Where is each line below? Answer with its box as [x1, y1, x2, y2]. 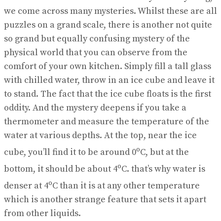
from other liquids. [4, 207, 81, 219]
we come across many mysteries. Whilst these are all [4, 5, 217, 17]
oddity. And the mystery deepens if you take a [4, 102, 186, 113]
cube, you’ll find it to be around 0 [4, 146, 136, 158]
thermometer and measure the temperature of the [4, 115, 209, 127]
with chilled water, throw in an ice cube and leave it [4, 74, 215, 86]
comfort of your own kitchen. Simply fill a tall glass [4, 60, 211, 72]
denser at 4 [4, 180, 48, 191]
